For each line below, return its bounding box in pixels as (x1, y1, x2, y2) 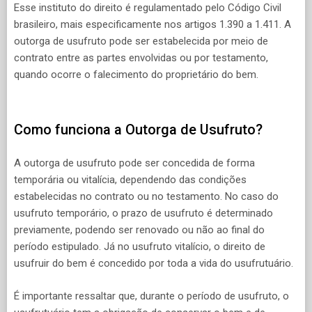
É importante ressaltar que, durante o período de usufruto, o (14, 289, 289, 302)
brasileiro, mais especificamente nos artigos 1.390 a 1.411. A (14, 18, 291, 31)
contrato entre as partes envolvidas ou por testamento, (14, 52, 268, 65)
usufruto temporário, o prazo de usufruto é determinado (14, 207, 273, 220)
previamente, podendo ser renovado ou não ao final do (14, 224, 265, 237)
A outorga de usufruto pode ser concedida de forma (14, 157, 255, 170)
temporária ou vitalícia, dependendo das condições (14, 173, 247, 187)
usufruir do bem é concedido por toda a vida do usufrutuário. (14, 257, 293, 270)
